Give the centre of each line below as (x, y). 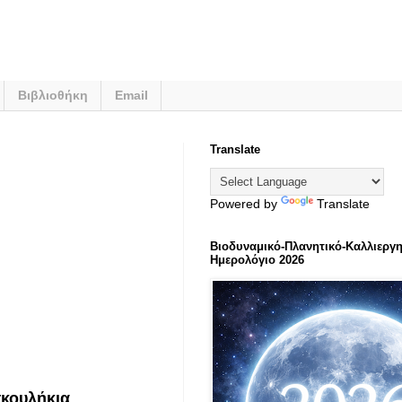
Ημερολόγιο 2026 (257, 259)
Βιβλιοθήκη (53, 96)
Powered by (245, 203)
